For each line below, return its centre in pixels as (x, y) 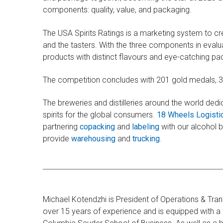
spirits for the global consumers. (100, 115)
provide (57, 139)
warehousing (93, 139)
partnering (61, 127)
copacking (97, 127)
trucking (146, 139)
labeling (146, 127)
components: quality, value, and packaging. (117, 10)
